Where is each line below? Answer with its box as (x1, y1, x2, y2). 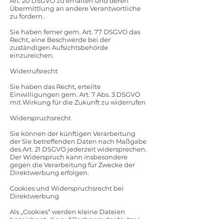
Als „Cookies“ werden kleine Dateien (10, 208, 125, 216)
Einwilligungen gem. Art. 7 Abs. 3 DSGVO (10, 90, 140, 98)
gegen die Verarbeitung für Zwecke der (10, 161, 135, 169)
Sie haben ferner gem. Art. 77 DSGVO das (10, 28, 140, 36)
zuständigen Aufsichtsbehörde (10, 44, 108, 51)
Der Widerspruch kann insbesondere (10, 153, 128, 161)
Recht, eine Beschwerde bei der (10, 36, 110, 44)
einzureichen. (10, 51, 54, 59)
